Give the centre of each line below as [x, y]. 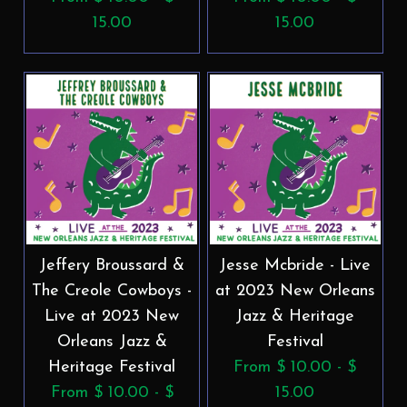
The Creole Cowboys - [112, 291]
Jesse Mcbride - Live [295, 265]
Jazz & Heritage [295, 316]
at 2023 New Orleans [295, 291]
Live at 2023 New [112, 316]
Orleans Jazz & [112, 342]
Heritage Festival [112, 367]
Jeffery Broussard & [112, 265]
